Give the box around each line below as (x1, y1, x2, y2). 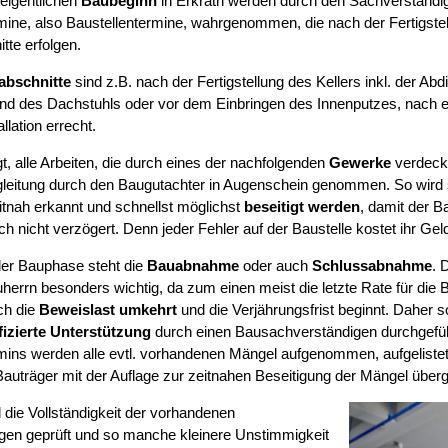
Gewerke (328, 154, 391, 172)
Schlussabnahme (311, 257, 432, 275)
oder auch (238, 257, 312, 275)
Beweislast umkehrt (38, 301, 177, 319)
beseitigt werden (243, 198, 360, 216)
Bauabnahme (146, 257, 239, 275)
